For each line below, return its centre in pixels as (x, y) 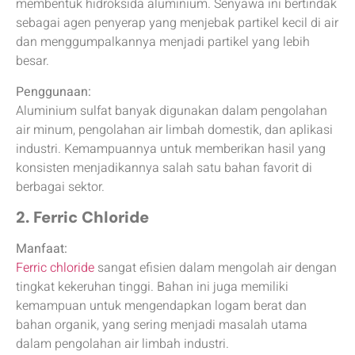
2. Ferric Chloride (82, 218)
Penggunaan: (53, 92)
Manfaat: (42, 249)
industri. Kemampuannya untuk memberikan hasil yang (171, 149)
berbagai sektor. (60, 187)
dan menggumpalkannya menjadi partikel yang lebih (163, 42)
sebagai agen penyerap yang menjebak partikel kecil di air (177, 23)
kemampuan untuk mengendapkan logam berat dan (161, 306)
